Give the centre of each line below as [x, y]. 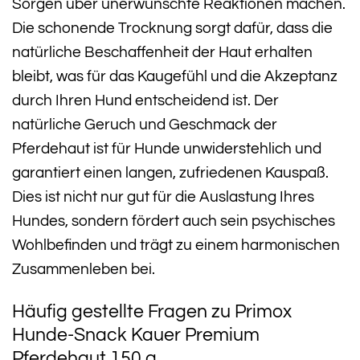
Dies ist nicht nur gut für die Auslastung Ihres [163, 196]
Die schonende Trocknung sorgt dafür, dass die [172, 28]
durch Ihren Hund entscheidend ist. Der [145, 100]
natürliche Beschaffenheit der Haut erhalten [162, 52]
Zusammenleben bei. [84, 269]
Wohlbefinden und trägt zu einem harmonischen [176, 245]
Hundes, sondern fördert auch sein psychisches [174, 221]
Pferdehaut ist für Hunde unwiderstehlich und [167, 148]
